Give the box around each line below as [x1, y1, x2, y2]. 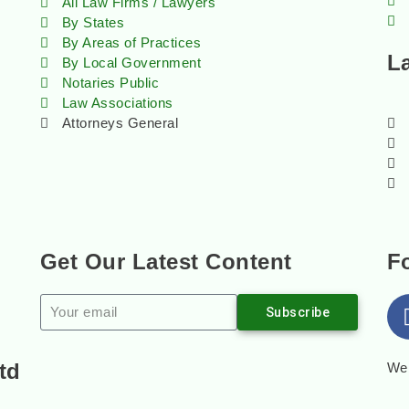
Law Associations [61, 95, 173, 110]
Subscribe [265, 305, 330, 320]
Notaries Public [61, 75, 160, 90]
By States [61, 15, 125, 30]
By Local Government [61, 55, 202, 70]
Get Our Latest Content [39, 249, 292, 274]
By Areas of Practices [61, 35, 202, 50]
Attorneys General [61, 115, 179, 131]
